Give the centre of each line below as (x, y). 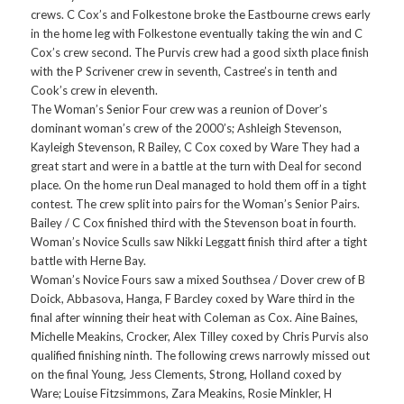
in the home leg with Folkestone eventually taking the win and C (197, 34)
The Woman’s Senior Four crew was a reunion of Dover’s (179, 110)
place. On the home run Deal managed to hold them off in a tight (199, 185)
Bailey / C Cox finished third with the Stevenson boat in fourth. (194, 223)
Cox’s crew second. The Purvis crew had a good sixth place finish (200, 53)
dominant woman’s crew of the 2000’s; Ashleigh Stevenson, (187, 129)
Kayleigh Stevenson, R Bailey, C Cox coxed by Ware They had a (196, 147)
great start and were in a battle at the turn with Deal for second (197, 166)
